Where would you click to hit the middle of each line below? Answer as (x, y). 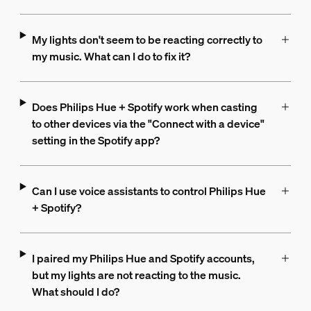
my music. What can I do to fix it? (111, 57)
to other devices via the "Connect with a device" (148, 124)
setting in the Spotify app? (95, 141)
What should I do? (75, 292)
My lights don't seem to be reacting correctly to (147, 40)
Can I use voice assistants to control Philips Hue (149, 191)
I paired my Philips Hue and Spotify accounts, (143, 259)
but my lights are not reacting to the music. (136, 275)
